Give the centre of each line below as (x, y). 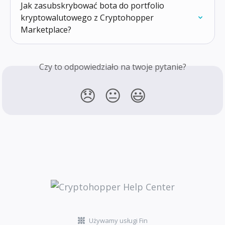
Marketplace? (46, 30)
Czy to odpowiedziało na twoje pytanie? (113, 67)
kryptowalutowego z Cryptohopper (88, 18)
